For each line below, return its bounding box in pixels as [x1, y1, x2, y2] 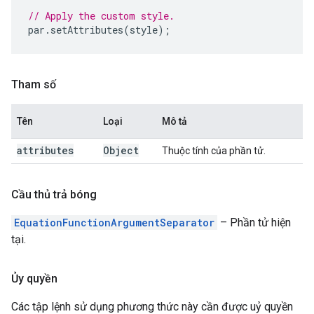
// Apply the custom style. [28, 9, 175, 22]
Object [103, 144, 139, 157]
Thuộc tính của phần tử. [162, 145, 266, 156]
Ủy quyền [11, 272, 57, 285]
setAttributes [50, 23, 123, 36]
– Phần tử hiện [217, 216, 291, 229]
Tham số [11, 78, 56, 91]
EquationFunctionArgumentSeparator [14, 216, 214, 229]
